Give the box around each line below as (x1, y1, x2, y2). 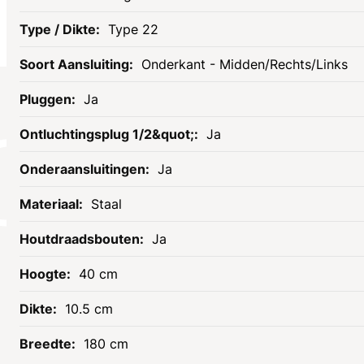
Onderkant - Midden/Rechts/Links (141, 56, 348, 73)
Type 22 (108, 21, 158, 38)
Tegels (182, 340, 222, 357)
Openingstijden (13, 340, 105, 357)
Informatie (13, 315, 79, 332)
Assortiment (182, 315, 262, 332)
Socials (8, 106, 53, 123)
